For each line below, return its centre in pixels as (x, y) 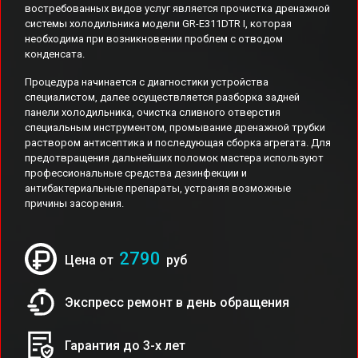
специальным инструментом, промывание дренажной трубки (175, 127)
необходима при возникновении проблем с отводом (154, 39)
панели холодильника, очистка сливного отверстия (153, 112)
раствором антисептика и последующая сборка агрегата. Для (178, 143)
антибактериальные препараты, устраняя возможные (158, 188)
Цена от (91, 260)
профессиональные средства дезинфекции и (136, 173)
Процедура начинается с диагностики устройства (147, 82)
